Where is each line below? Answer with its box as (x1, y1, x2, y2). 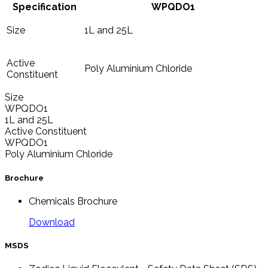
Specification (12, 1, 77, 13)
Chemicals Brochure (29, 195, 117, 207)
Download (29, 216, 75, 228)
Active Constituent (5, 126, 87, 138)
